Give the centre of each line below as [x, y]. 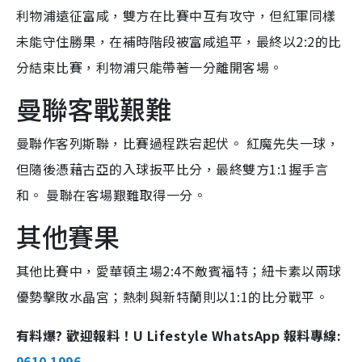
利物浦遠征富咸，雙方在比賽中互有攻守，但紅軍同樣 [176, 16]
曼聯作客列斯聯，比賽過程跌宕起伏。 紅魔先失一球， [178, 143]
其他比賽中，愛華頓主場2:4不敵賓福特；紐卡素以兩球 [179, 271]
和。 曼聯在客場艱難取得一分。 [112, 195]
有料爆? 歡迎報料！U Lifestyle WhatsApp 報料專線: [179, 336]
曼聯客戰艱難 [94, 109]
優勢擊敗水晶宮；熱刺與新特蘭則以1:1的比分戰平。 [173, 297]
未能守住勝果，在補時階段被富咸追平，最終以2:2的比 [179, 42]
